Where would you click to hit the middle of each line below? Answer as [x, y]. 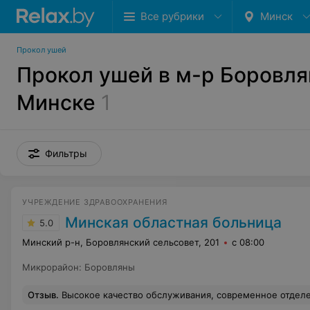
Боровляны [110, 267]
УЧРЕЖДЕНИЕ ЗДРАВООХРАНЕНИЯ [95, 202]
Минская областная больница [173, 222]
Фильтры [66, 153]
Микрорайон [51, 267]
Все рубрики [172, 16]
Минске [56, 102]
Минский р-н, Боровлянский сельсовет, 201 [121, 242]
